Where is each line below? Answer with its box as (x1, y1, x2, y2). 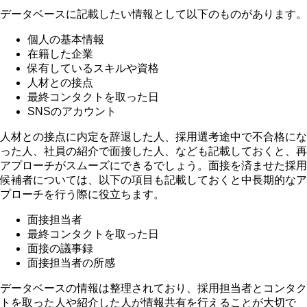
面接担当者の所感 (27, 257, 115, 269)
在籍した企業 (27, 48, 93, 60)
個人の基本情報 (27, 34, 104, 46)
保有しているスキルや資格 (27, 62, 159, 75)
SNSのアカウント (27, 106, 116, 118)
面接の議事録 (27, 243, 93, 255)
